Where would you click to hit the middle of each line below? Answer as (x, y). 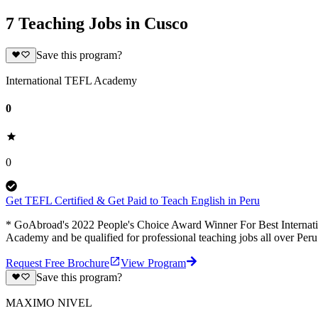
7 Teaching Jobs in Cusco (97, 23)
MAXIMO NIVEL (49, 302)
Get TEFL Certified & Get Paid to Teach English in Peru (133, 200)
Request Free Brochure (57, 263)
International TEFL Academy (71, 81)
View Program (153, 263)
